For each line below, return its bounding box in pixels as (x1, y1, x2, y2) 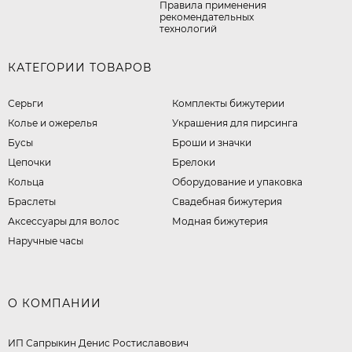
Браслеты (8, 196, 56, 208)
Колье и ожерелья (8, 117, 97, 130)
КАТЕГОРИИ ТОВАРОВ (8, 60, 152, 75)
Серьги (8, 97, 43, 110)
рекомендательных (159, 11, 254, 24)
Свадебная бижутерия (172, 196, 283, 208)
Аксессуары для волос (8, 215, 119, 228)
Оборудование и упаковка (172, 176, 303, 189)
